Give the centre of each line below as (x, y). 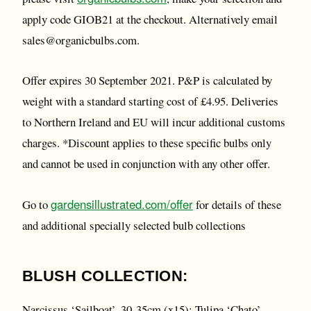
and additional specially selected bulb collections (134, 225)
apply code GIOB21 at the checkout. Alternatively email (150, 19)
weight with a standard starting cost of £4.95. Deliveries (150, 101)
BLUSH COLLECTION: (105, 276)
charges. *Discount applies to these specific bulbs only (147, 143)
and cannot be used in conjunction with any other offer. (146, 163)
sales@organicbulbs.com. (81, 40)
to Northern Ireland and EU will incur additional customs (154, 122)
